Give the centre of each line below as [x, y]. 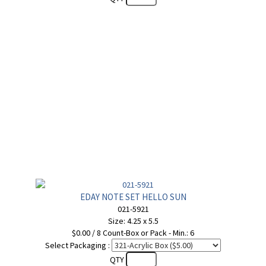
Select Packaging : [77, 245]
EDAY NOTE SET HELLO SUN [133, 197]
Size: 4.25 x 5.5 [133, 221]
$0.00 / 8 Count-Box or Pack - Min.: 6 [133, 233]
